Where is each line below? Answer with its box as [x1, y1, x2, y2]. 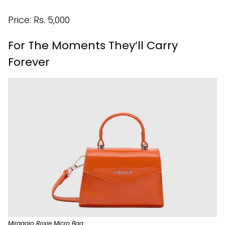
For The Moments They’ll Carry [8, 38, 178, 54]
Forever [8, 54, 50, 70]
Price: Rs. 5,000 [8, 14, 70, 27]
